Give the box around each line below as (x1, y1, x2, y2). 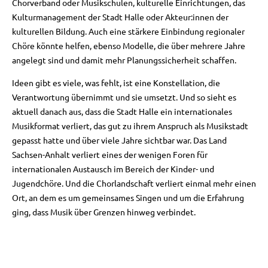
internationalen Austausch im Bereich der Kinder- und (12, 163, 214, 175)
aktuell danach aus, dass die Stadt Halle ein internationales (12, 106, 232, 117)
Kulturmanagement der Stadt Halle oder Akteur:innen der (12, 11, 229, 22)
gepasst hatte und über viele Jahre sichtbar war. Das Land (12, 135, 227, 146)
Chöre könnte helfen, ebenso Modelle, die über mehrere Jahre (12, 39, 245, 51)
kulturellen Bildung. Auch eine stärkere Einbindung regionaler (12, 25, 245, 36)
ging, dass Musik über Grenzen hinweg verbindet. (12, 206, 196, 218)
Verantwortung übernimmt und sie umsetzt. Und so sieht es (12, 92, 236, 103)
